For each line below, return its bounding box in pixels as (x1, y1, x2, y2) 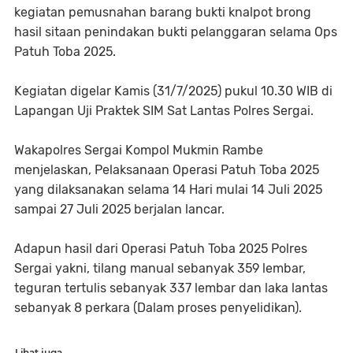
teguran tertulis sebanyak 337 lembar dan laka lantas (14, 281, 328, 295)
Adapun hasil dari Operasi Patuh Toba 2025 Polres (14, 241, 307, 256)
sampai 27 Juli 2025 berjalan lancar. (14, 202, 225, 217)
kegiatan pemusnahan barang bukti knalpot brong (14, 5, 311, 20)
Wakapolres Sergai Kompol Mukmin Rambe (14, 143, 263, 158)
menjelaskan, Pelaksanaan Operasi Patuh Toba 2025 (14, 162, 319, 177)
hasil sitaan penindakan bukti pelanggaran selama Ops (14, 24, 337, 39)
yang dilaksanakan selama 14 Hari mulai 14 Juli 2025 (14, 182, 322, 197)
